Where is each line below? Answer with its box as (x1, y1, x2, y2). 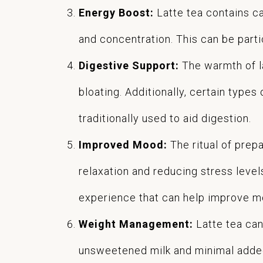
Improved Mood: (79, 139, 168, 151)
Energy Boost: (79, 6, 154, 19)
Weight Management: (79, 218, 194, 231)
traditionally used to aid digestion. (79, 112, 252, 125)
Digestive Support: (79, 59, 180, 72)
